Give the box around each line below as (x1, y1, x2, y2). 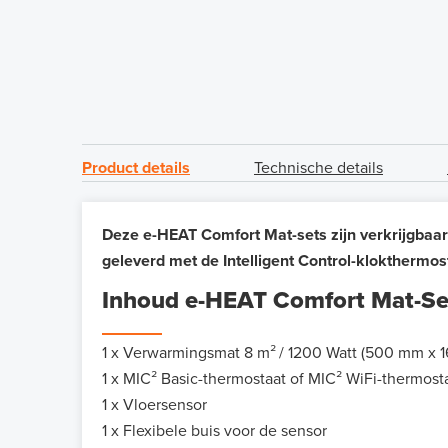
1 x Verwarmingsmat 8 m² (102, 343, 276, 364)
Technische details (254, 158, 383, 179)
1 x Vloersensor (102, 395, 207, 416)
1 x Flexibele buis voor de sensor (102, 421, 327, 442)
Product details (82, 158, 190, 179)
